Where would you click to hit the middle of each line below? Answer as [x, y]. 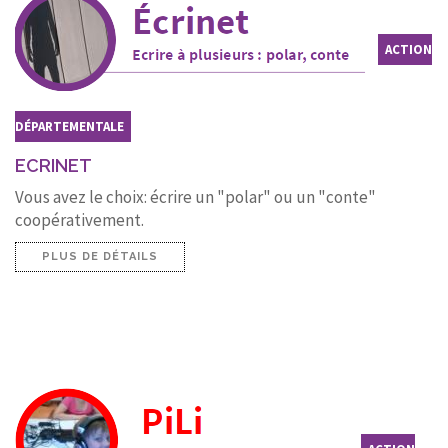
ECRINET [53, 165]
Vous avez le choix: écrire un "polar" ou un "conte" [195, 196]
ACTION [408, 50]
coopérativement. [79, 219]
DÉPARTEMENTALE [69, 126]
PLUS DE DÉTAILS [100, 256]
